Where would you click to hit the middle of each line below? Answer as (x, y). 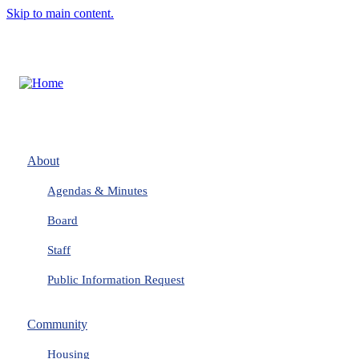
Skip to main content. (60, 13)
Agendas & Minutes (98, 191)
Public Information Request (116, 280)
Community (57, 324)
